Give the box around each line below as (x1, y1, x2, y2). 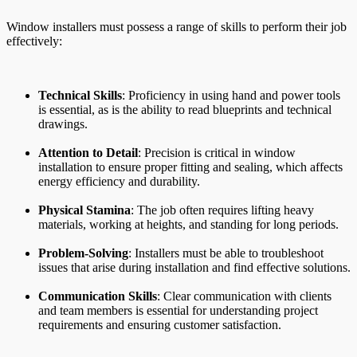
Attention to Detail (38, 146, 138, 160)
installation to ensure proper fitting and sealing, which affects (38, 160, 343, 175)
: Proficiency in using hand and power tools (122, 88, 340, 103)
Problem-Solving (38, 246, 128, 261)
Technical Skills (38, 88, 122, 103)
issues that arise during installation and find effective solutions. (38, 261, 351, 275)
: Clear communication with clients (157, 289, 331, 304)
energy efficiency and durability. (38, 175, 200, 189)
